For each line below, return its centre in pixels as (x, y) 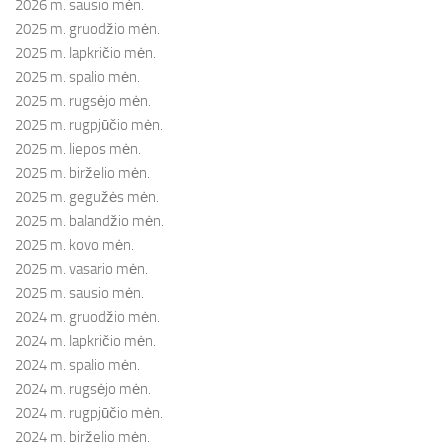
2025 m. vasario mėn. (81, 269)
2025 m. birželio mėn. (82, 173)
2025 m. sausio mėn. (79, 293)
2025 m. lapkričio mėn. (85, 53)
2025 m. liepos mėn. (78, 149)
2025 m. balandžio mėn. (89, 221)
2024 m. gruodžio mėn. (87, 317)
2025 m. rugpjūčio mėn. (89, 125)
